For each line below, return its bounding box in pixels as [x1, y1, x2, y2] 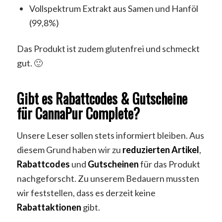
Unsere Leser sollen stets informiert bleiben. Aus [16, 129, 204, 141]
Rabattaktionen [16, 201, 81, 213]
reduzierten [122, 144, 170, 155]
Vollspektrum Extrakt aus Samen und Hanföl [29, 2, 198, 14]
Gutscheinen [87, 158, 139, 169]
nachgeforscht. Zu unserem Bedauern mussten [16, 172, 199, 184]
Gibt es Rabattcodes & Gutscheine [16, 88, 187, 109]
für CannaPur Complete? [16, 103, 140, 123]
